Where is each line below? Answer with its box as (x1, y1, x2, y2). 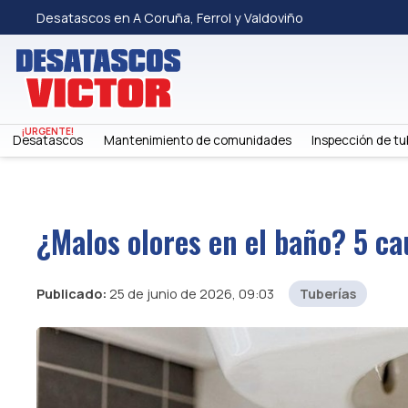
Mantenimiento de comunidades (103, 131, 291, 148)
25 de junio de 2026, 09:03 (109, 284, 274, 302)
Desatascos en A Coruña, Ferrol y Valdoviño (36, 8, 303, 26)
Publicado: (36, 284, 107, 302)
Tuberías (300, 284, 356, 302)
